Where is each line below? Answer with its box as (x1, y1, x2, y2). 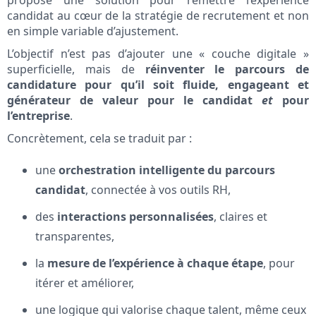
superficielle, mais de (7, 61, 145, 78)
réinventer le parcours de (145, 61, 309, 78)
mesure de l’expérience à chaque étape (47, 255, 263, 272)
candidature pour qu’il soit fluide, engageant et (7, 77, 309, 93)
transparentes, (35, 229, 114, 245)
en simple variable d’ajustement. (7, 23, 178, 39)
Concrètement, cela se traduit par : (7, 130, 192, 147)
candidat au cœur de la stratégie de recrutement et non (7, 8, 309, 24)
